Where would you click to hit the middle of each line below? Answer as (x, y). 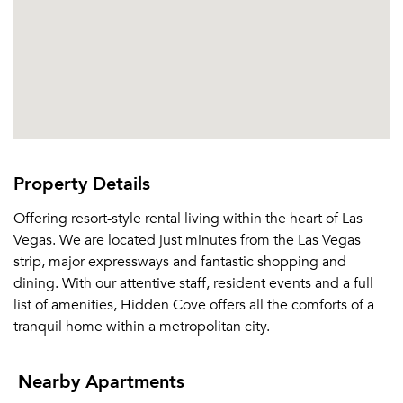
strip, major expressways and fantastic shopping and (180, 262)
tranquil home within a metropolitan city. (142, 327)
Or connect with (175, 13)
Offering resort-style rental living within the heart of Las (188, 219)
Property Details (82, 183)
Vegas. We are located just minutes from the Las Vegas (187, 240)
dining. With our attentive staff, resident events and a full (193, 283)
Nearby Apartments (101, 381)
